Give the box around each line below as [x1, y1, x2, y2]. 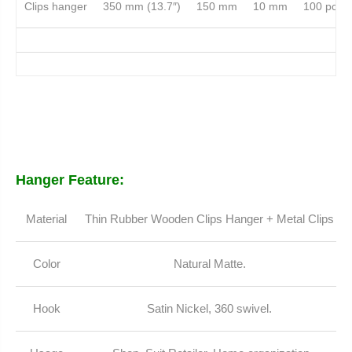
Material [26, 212, 67, 226]
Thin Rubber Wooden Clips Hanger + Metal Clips [85, 212, 334, 226]
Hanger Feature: [16, 172, 128, 189]
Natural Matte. [173, 257, 246, 271]
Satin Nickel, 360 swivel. [147, 302, 272, 316]
